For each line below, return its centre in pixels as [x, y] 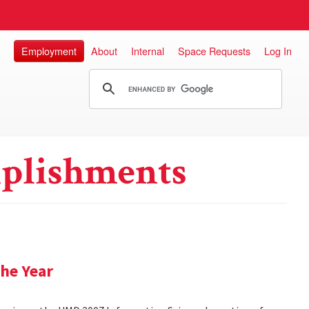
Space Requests [214, 51]
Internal [148, 51]
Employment [49, 51]
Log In [278, 51]
